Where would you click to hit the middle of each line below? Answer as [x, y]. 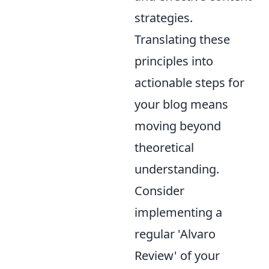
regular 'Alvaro [175, 234]
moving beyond [178, 126]
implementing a [178, 212]
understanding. [177, 169]
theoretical [164, 147]
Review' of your [177, 255]
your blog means [181, 104]
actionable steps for [189, 83]
